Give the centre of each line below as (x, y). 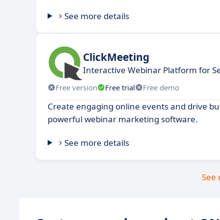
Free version (76, 87)
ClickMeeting (116, 57)
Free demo (161, 87)
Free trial (120, 87)
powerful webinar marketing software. (123, 119)
